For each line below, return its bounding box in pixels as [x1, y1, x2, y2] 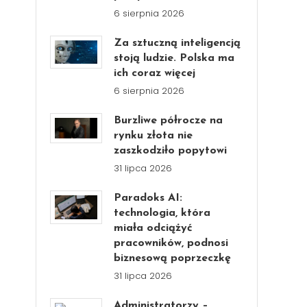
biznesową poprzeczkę [114, 253, 232, 264]
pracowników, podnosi [114, 238, 229, 249]
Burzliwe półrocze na [114, 115, 223, 126]
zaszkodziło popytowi [114, 145, 228, 156]
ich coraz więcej [114, 68, 196, 79]
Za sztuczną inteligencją [114, 38, 241, 49]
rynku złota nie [114, 130, 193, 141]
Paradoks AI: [114, 193, 183, 204]
